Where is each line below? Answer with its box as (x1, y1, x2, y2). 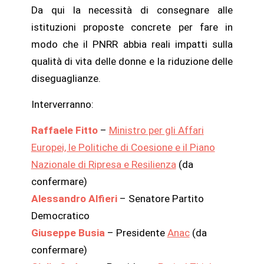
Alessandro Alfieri (31, 192, 117, 204)
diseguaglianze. (31, 72, 101, 85)
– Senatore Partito (117, 192, 204, 204)
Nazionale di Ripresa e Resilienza (31, 158, 176, 170)
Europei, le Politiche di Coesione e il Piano (31, 141, 215, 153)
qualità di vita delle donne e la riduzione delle (31, 55, 233, 68)
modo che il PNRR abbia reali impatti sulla (31, 38, 233, 51)
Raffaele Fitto (31, 124, 98, 136)
